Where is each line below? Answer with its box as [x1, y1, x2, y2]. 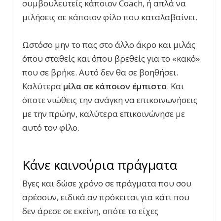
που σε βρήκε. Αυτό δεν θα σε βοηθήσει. [22, 66, 178, 78]
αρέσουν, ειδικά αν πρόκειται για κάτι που [22, 191, 189, 203]
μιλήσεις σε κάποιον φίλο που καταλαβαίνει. [22, 11, 197, 23]
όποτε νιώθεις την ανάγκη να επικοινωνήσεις [22, 94, 197, 106]
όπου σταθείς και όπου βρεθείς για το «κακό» [22, 52, 200, 64]
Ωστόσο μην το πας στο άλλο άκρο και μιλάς [22, 38, 195, 50]
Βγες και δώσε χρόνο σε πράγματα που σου [22, 177, 191, 189]
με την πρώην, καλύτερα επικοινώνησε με [22, 108, 185, 119]
